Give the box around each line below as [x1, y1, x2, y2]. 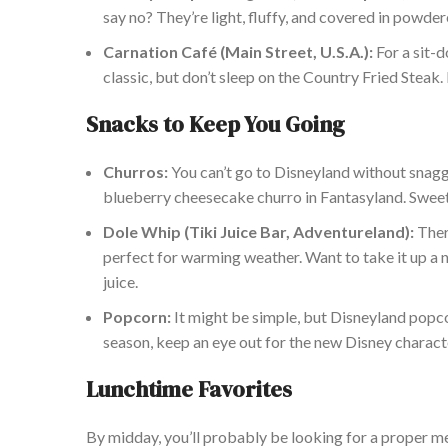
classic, [103, 67, 152, 87]
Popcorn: [103, 307, 171, 327]
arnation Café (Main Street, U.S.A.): [114, 42, 373, 62]
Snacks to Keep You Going [86, 109, 345, 140]
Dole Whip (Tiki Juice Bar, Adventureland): [103, 222, 414, 242]
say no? [103, 7, 153, 27]
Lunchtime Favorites [86, 374, 292, 405]
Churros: [103, 162, 168, 182]
